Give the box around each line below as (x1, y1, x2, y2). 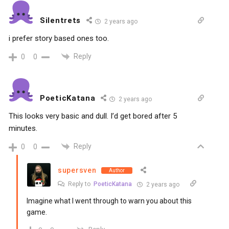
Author (109, 167, 125, 173)
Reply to (66, 180, 94, 188)
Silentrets (40, 15, 81, 25)
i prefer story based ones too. (9, 33, 109, 43)
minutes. (9, 124, 37, 133)
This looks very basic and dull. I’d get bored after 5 (9, 111, 177, 121)
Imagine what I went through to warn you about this (27, 197, 192, 205)
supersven (58, 166, 97, 175)
